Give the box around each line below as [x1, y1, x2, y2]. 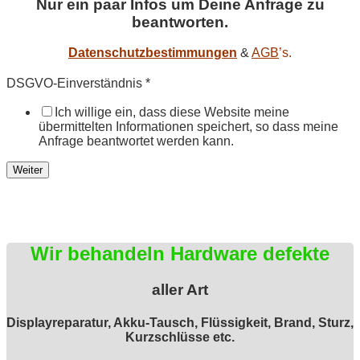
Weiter [13, 164, 43, 177]
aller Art [152, 281, 208, 299]
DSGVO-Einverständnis [6, 76, 145, 91]
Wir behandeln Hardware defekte [31, 243, 329, 265]
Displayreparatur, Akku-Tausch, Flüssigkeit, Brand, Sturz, [6, 316, 354, 330]
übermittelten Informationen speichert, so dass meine [39, 120, 338, 134]
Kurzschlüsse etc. [125, 330, 235, 345]
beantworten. [132, 13, 228, 31]
